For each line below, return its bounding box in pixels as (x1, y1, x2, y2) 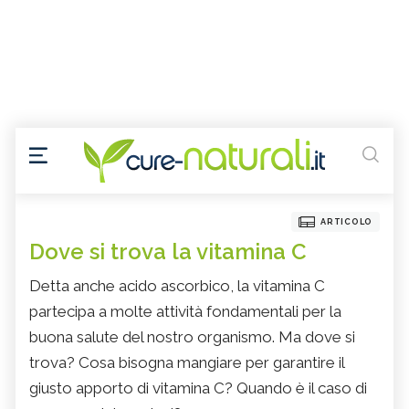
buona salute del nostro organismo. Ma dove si (29, 328, 355, 347)
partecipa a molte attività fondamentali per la (29, 302, 341, 321)
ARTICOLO (320, 217, 372, 227)
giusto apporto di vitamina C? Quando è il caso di (29, 379, 367, 398)
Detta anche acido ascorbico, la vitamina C (29, 277, 325, 296)
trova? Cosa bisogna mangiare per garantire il (29, 353, 344, 372)
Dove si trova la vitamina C (29, 238, 307, 266)
